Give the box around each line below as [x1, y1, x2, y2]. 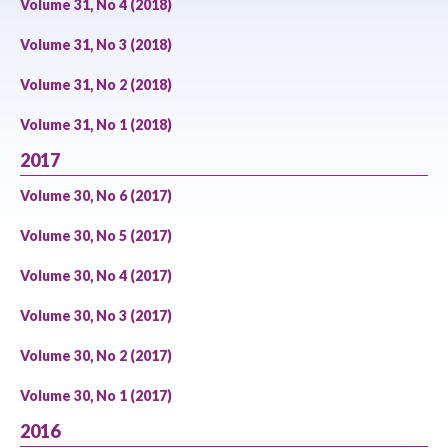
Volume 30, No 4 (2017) [20, 267, 172, 284]
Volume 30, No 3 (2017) [20, 307, 172, 324]
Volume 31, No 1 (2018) [20, 116, 172, 133]
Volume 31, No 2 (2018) [20, 76, 172, 93]
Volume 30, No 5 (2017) [20, 227, 172, 244]
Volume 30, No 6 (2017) [20, 187, 172, 204]
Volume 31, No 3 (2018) [20, 36, 172, 53]
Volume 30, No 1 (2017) [20, 387, 172, 404]
